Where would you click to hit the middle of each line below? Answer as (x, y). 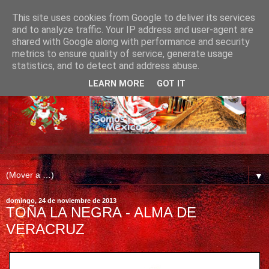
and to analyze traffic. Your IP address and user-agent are (133, 30)
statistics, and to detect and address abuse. (106, 66)
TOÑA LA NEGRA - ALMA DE (101, 213)
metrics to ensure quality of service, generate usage (122, 54)
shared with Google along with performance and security (131, 42)
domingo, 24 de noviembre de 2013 (61, 201)
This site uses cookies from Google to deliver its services (134, 18)
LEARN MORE (116, 84)
